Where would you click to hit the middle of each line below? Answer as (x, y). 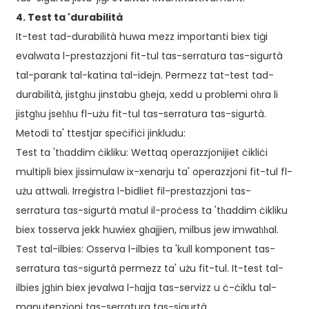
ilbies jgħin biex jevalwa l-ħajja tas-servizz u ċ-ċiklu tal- (146, 288)
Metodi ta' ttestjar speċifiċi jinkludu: (100, 133)
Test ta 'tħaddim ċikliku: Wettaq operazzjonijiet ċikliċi (141, 153)
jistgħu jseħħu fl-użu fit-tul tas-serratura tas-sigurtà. (141, 114)
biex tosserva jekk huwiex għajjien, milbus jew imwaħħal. (147, 230)
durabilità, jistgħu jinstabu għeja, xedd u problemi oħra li (147, 95)
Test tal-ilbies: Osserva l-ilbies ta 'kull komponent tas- (145, 249)
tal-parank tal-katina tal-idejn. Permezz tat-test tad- (144, 76)
